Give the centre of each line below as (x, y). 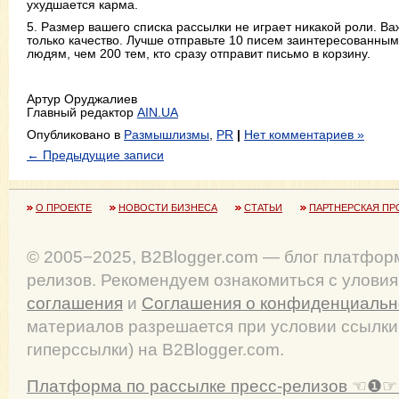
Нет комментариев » (304, 134)
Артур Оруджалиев (82, 98)
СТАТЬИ (263, 208)
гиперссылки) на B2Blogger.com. (155, 349)
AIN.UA (158, 112)
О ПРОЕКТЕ (64, 208)
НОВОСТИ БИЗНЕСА (168, 208)
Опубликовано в (75, 134)
